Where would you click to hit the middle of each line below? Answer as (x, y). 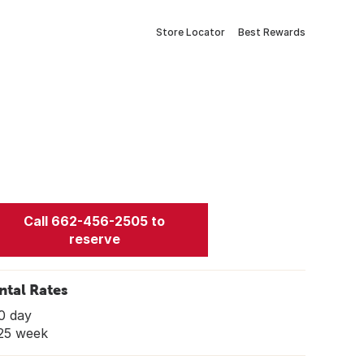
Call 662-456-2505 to (94, 221)
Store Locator (191, 32)
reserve (94, 238)
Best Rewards (272, 32)
